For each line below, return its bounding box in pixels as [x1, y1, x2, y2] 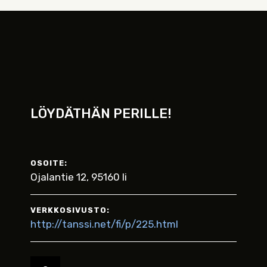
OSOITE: [30, 159, 67, 167]
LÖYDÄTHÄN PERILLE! [30, 105, 172, 122]
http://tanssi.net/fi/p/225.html [30, 218, 178, 230]
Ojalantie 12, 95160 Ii [30, 171, 127, 183]
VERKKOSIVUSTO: [30, 206, 110, 215]
